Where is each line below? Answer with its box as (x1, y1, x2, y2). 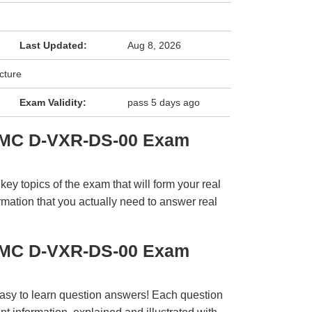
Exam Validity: (19, 97, 86, 108)
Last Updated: (19, 40, 87, 51)
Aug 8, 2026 (127, 40, 182, 51)
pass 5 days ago (127, 97, 201, 108)
